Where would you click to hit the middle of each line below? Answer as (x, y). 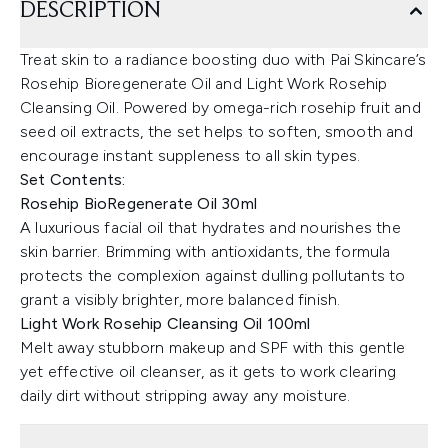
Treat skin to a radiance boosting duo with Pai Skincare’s (223, 59)
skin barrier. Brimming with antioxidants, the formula (205, 251)
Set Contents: (73, 179)
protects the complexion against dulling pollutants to (213, 275)
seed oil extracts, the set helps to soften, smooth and (216, 131)
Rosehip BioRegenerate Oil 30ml (138, 203)
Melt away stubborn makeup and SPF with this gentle (213, 347)
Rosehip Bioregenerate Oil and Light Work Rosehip (204, 83)
